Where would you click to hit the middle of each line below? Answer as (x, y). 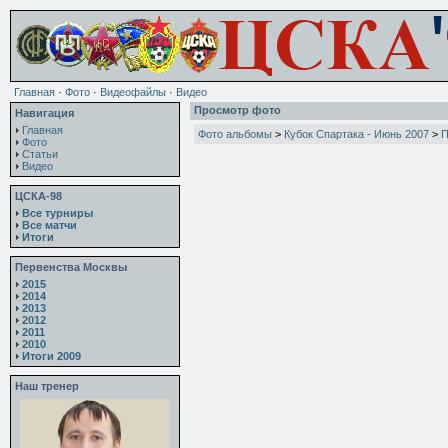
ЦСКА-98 (38, 196)
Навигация (44, 113)
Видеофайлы (133, 92)
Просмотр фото (237, 110)
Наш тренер (47, 386)
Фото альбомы (235, 134)
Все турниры (57, 213)
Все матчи (49, 225)
